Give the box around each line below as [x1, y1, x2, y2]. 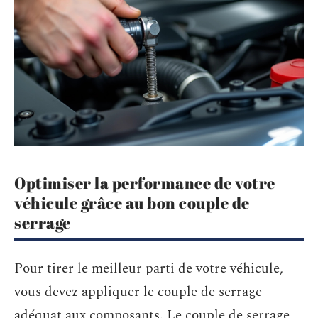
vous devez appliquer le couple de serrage [14, 282, 262, 303]
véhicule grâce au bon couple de [14, 192, 250, 213]
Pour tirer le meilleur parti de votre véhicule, [14, 258, 283, 280]
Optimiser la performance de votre [14, 172, 275, 193]
